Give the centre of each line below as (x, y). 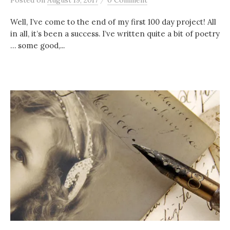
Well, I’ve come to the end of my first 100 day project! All (113, 22)
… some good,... (37, 46)
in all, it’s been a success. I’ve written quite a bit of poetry (115, 34)
